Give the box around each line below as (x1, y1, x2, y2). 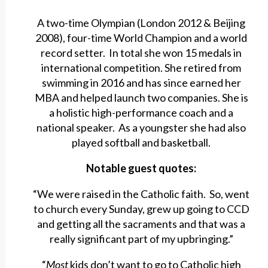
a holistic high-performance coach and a (49, 106, 234, 120)
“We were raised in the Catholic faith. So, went (33, 187, 250, 201)
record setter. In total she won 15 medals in (41, 46, 242, 60)
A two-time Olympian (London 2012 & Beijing (37, 16, 246, 30)
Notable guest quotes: (86, 162, 197, 175)
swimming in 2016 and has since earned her (41, 76, 241, 90)
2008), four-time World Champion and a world (35, 31, 248, 45)
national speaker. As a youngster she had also (36, 121, 246, 135)
